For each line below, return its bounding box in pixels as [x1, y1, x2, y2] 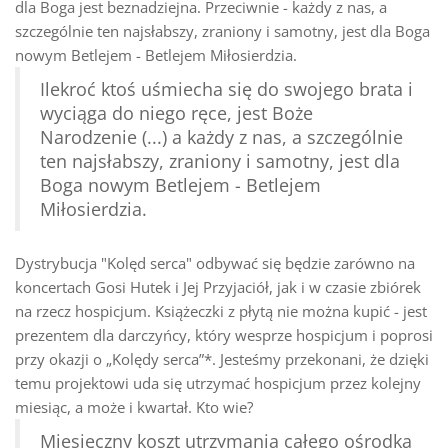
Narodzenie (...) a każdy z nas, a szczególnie [40, 124, 403, 149]
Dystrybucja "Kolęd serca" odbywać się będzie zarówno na [15, 252, 415, 273]
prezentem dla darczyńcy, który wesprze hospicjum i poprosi [15, 324, 433, 345]
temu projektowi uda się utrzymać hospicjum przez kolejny [15, 372, 421, 393]
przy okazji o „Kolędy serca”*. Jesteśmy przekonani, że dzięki [15, 348, 429, 369]
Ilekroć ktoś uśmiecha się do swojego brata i [40, 76, 413, 101]
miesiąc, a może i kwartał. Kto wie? [15, 396, 253, 417]
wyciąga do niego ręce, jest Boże [40, 100, 313, 125]
